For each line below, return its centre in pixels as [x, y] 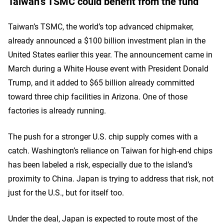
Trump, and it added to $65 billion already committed [101, 82]
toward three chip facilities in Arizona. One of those [98, 96]
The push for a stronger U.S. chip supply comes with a [103, 136]
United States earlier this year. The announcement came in [110, 54]
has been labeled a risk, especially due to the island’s [100, 164]
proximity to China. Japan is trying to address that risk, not [111, 178]
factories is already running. [57, 110]
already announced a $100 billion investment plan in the [107, 40]
